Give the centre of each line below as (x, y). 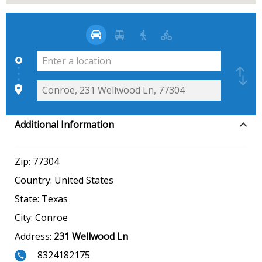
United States (84, 180)
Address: (34, 236)
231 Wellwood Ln (91, 236)
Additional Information (64, 124)
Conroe (51, 217)
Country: (35, 180)
